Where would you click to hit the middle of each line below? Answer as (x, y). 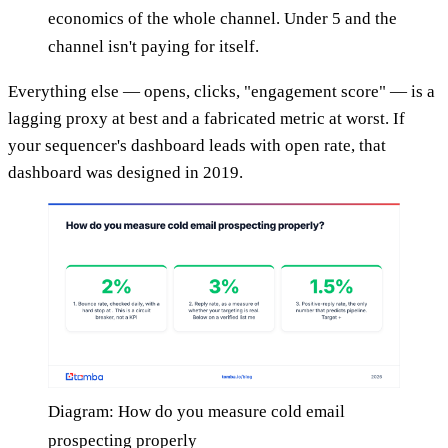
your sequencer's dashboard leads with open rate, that (197, 146)
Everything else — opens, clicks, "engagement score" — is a (221, 92)
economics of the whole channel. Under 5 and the (222, 19)
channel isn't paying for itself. (153, 47)
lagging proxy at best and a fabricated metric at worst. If (206, 119)
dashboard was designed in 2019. (125, 173)
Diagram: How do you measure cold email (196, 412)
